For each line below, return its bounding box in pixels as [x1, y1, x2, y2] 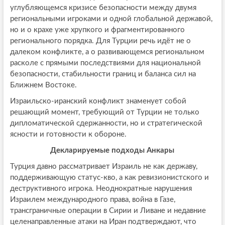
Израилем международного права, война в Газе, [10, 195, 175, 203]
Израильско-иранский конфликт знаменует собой [10, 97, 186, 105]
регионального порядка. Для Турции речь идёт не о [10, 37, 191, 45]
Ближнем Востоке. [10, 81, 77, 89]
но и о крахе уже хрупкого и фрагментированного [10, 26, 185, 34]
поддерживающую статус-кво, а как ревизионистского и [10, 173, 209, 181]
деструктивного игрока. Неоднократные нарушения [10, 184, 192, 192]
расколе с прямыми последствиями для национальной [10, 59, 201, 67]
